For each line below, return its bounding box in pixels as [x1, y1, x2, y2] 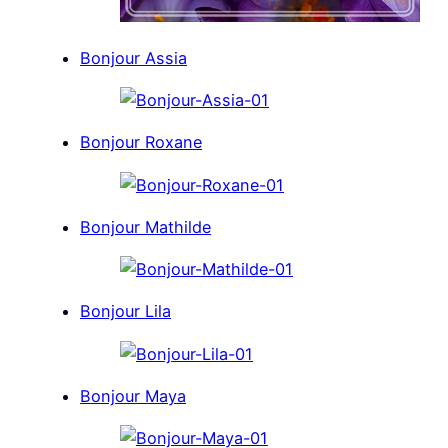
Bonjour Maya [80, 385, 186, 406]
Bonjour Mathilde [80, 216, 211, 237]
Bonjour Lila [80, 301, 171, 322]
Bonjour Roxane [80, 132, 202, 153]
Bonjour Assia [80, 47, 187, 68]
